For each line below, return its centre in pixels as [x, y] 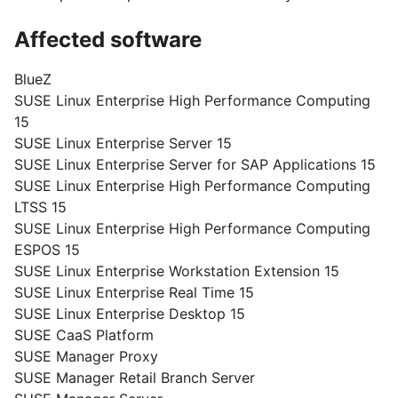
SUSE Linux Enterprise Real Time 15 [134, 292]
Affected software [108, 40]
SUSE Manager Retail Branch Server [135, 378]
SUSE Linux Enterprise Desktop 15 [130, 314]
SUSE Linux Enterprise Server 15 [123, 143]
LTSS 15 [40, 207]
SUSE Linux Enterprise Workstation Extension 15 [177, 271]
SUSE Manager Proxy [86, 356]
